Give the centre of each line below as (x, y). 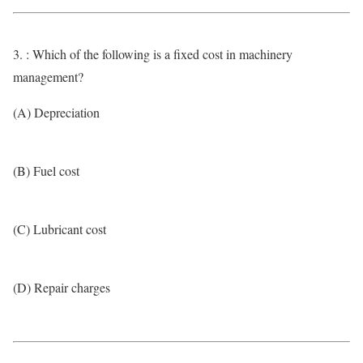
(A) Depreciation (56, 112)
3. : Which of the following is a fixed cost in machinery (153, 54)
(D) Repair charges (62, 287)
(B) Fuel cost (46, 171)
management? (48, 77)
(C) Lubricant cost (60, 229)
